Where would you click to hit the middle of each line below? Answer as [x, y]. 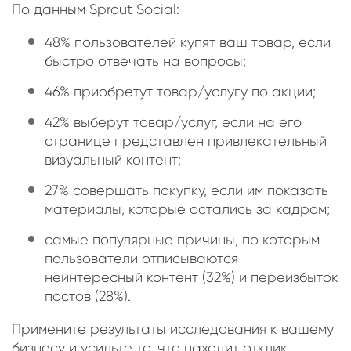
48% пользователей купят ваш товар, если [188, 43]
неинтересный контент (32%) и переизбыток [192, 278]
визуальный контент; [113, 160]
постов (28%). [88, 297]
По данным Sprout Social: [96, 10]
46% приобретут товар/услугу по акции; [180, 92]
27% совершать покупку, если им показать [186, 191]
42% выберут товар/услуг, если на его [173, 123]
